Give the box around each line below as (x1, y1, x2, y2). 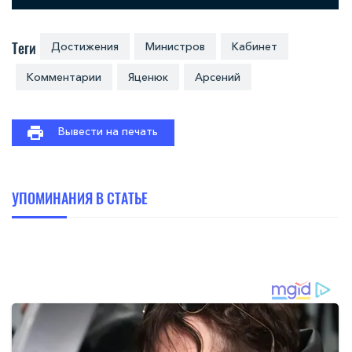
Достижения (51, 39, 119, 54)
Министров (145, 39, 206, 54)
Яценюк (128, 70, 168, 85)
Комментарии (27, 70, 101, 85)
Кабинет (232, 39, 278, 54)
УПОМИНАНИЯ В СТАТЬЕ (12, 188, 148, 209)
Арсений (195, 70, 240, 85)
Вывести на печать (58, 124, 158, 139)
